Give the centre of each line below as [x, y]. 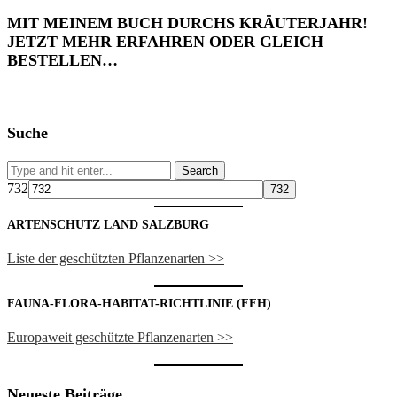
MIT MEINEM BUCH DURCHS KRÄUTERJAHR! [187, 23]
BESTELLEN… [62, 61]
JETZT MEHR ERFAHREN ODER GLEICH [165, 42]
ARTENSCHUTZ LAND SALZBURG [108, 224]
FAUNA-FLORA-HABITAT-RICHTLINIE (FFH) [139, 304]
